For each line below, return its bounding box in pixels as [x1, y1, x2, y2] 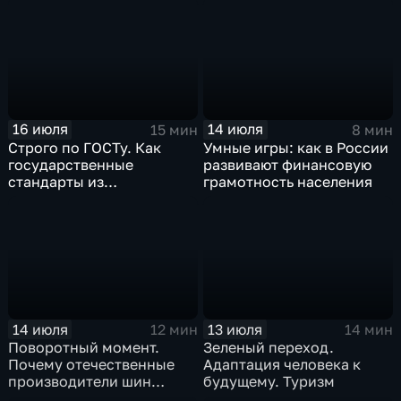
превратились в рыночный [8, 223, 198, 242]
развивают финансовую [203, 155, 372, 174]
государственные [8, 155, 134, 174]
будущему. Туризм [203, 371, 336, 390]
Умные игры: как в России [203, 138, 389, 157]
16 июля [12, 120, 68, 139]
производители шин [8, 371, 152, 390]
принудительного [8, 189, 134, 208]
